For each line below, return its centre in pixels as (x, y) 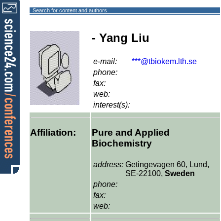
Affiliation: (53, 132)
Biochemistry (122, 143)
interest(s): (111, 105)
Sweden (180, 174)
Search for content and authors (70, 10)
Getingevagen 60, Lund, (167, 165)
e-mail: (105, 61)
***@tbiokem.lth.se (164, 61)
